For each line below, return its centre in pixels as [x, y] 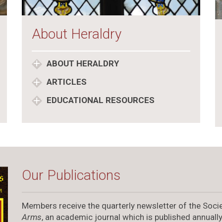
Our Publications [71, 175]
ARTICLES [65, 82]
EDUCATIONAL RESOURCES [99, 100]
